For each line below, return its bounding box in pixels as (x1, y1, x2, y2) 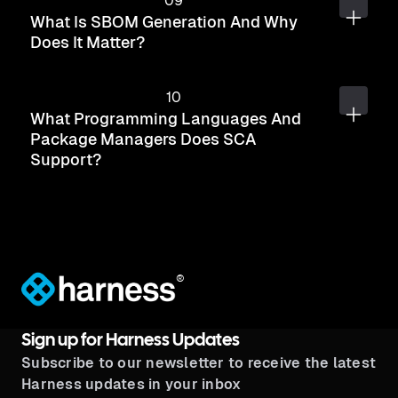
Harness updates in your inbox (21, 376, 242, 394)
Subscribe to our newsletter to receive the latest (21, 354, 376, 372)
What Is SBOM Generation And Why (30, 12, 298, 31)
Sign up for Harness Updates (21, 332, 240, 350)
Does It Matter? (30, 33, 145, 52)
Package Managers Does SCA (30, 130, 256, 148)
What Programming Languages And (30, 109, 301, 128)
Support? (30, 150, 101, 169)
